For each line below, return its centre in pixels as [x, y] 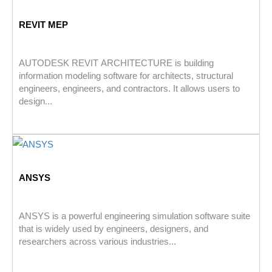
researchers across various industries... [97, 241]
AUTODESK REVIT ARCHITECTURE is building [116, 63]
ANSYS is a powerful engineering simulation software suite [134, 216]
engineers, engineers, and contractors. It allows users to [129, 89]
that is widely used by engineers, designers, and [114, 229]
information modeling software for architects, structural [126, 76]
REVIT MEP [43, 25]
